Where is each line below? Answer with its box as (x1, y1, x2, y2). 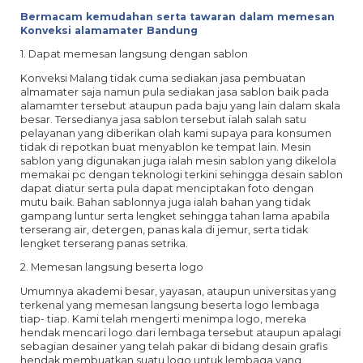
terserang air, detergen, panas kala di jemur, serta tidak (20, 223, 308, 236)
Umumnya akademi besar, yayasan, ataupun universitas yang (20, 284, 336, 297)
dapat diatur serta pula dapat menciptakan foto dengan (20, 181, 314, 194)
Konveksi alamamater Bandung (20, 23, 198, 36)
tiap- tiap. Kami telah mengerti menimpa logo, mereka (20, 312, 306, 325)
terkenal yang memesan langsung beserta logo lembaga (20, 298, 319, 311)
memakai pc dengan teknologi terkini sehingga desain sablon (20, 168, 343, 181)
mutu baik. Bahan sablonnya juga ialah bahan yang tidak (20, 195, 310, 208)
